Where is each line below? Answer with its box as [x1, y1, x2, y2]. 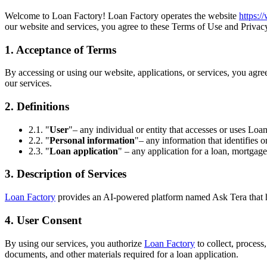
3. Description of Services [5, 167, 126, 181]
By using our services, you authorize [5, 238, 144, 249]
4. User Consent [5, 213, 82, 226]
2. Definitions [5, 100, 69, 113]
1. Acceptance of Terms [5, 43, 116, 56]
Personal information [49, 135, 135, 145]
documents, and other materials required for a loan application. [5, 249, 238, 259]
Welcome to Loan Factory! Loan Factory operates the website [5, 10, 239, 21]
